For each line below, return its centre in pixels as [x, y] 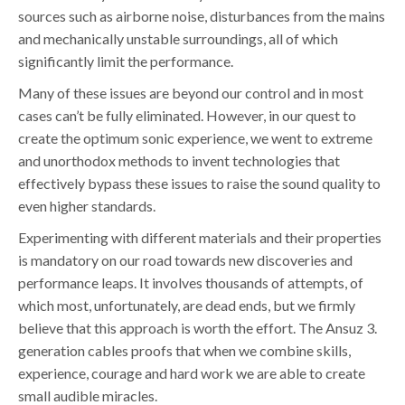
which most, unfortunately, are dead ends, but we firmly [187, 306]
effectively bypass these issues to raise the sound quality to [199, 184]
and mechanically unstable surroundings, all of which [178, 39]
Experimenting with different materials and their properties [200, 238]
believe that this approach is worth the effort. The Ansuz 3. [198, 328]
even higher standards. [87, 206]
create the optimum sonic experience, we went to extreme [195, 138]
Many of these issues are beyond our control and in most [191, 93]
